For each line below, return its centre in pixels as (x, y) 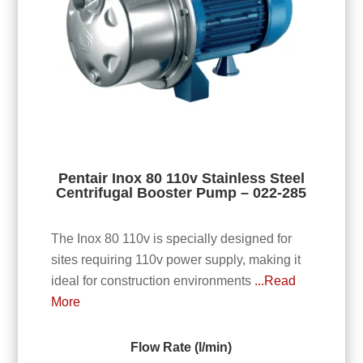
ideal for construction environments (152, 281)
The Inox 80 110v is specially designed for (171, 239)
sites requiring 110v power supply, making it (175, 260)
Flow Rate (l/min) (181, 348)
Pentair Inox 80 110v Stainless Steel (181, 178)
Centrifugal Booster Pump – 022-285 (181, 192)
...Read (275, 281)
